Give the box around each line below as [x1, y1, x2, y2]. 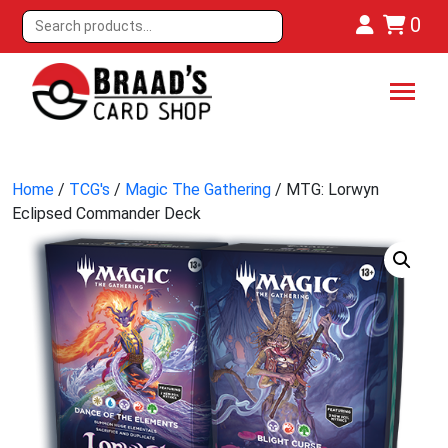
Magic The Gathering [125, 180, 271, 200]
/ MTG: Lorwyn [271, 180, 379, 200]
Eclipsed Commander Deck [12, 204, 201, 224]
